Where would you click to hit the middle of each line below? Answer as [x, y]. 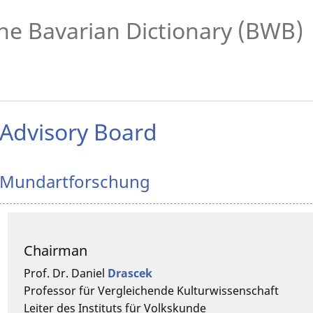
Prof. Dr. [46, 273]
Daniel [88, 273]
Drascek [130, 273]
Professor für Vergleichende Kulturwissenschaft [152, 290]
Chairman [56, 250]
